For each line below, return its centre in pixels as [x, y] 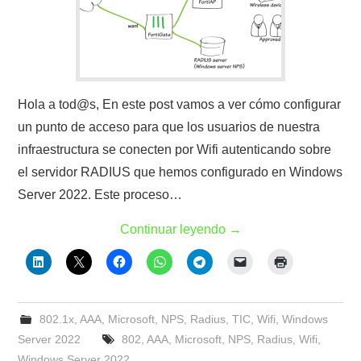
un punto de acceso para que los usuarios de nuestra [169, 127]
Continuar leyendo [174, 229]
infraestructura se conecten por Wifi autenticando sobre [175, 149]
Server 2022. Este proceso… [100, 195]
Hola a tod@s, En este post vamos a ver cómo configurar [180, 104]
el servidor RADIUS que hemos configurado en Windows [180, 172]
